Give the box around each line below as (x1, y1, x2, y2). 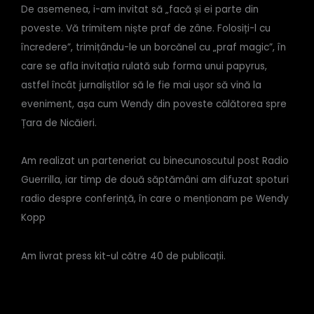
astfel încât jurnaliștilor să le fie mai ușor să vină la (21, 78, 261, 93)
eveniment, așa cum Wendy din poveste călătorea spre (21, 97, 287, 111)
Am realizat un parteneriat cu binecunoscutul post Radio (21, 154, 289, 168)
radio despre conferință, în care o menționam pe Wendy (21, 192, 289, 206)
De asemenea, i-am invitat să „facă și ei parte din (21, 3, 259, 17)
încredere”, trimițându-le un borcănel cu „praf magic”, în (21, 41, 286, 55)
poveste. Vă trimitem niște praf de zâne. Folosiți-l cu (21, 22, 271, 36)
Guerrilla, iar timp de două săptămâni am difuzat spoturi (21, 173, 289, 187)
